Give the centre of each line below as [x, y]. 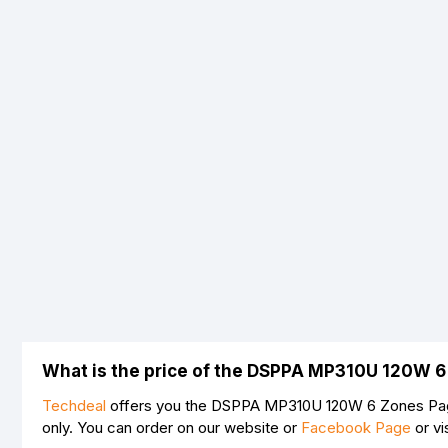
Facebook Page [356, 427]
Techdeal [74, 405]
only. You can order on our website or [171, 427]
